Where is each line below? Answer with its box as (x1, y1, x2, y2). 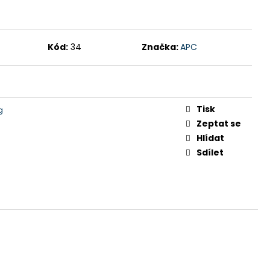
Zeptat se (196, 117, 241, 130)
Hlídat (196, 131, 224, 144)
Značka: (142, 40, 181, 53)
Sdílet (196, 146, 224, 159)
